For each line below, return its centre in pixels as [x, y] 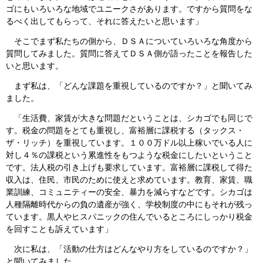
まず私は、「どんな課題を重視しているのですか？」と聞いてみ [129, 86]
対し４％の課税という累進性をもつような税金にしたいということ [129, 155]
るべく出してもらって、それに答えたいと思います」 [104, 21]
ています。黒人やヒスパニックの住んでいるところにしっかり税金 [129, 217]
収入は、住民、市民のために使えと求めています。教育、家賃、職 [129, 180]
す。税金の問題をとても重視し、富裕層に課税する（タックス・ [125, 131]
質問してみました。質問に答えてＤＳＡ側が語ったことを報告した [129, 54]
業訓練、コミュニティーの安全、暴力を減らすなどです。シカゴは [129, 192]
